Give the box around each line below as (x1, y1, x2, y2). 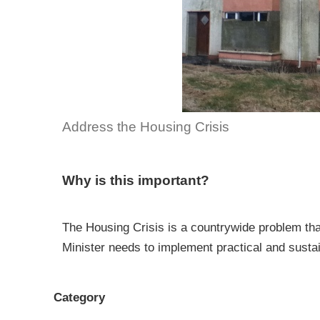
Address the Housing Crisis (62, 119, 229, 134)
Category (54, 290, 105, 304)
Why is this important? (62, 173, 209, 188)
